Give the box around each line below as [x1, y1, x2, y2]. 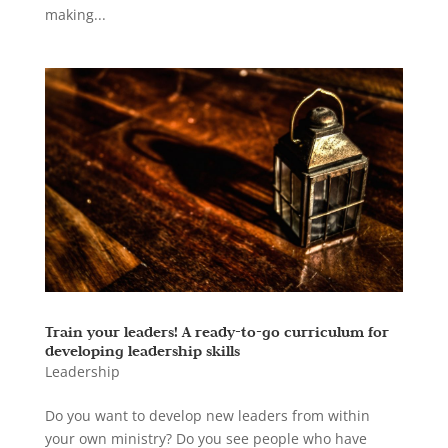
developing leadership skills [44, 340, 240, 360]
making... [44, 4, 106, 24]
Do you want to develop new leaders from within [44, 405, 370, 425]
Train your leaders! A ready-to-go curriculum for [44, 321, 389, 341]
